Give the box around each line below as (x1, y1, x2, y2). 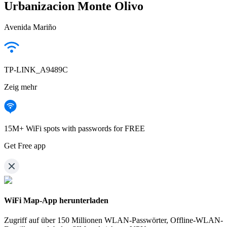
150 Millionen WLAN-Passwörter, (57, 215, 168, 224)
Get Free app (4, 141, 46, 150)
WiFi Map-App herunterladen (4, 196, 108, 205)
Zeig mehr (4, 83, 37, 92)
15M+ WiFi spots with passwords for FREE (4, 124, 145, 133)
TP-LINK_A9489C (4, 65, 68, 74)
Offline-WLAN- (170, 215, 223, 224)
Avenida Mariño (4, 23, 56, 32)
